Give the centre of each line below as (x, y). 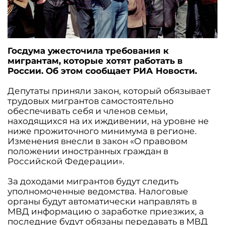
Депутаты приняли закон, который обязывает (109, 91)
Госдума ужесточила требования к (88, 50)
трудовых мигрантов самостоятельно (91, 101)
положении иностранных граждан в (88, 151)
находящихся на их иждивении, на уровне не (108, 121)
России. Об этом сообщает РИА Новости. (102, 71)
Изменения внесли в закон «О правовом (97, 141)
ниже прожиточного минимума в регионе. (102, 131)
